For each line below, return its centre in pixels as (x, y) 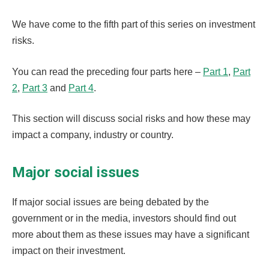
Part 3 (35, 88)
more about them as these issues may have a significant (131, 235)
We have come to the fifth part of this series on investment (134, 24)
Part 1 (216, 71)
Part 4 (81, 88)
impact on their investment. (70, 251)
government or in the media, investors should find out (124, 219)
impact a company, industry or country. (93, 135)
